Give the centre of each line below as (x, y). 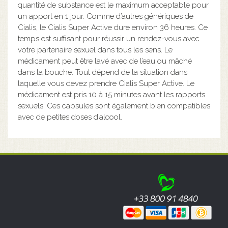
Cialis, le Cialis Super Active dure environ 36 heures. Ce (113, 27)
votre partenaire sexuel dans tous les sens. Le (95, 50)
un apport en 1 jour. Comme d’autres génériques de (106, 16)
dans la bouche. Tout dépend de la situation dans (103, 72)
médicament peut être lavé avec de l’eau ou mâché (105, 61)
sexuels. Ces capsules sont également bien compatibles (114, 106)
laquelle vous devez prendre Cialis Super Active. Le (106, 83)
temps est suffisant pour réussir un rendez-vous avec (109, 39)
